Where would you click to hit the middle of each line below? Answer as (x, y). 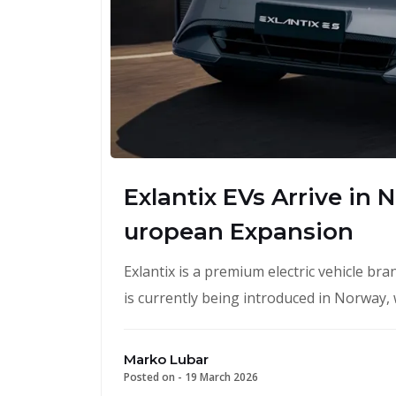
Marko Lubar (166, 359)
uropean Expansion (239, 231)
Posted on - (154, 377)
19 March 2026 (221, 377)
